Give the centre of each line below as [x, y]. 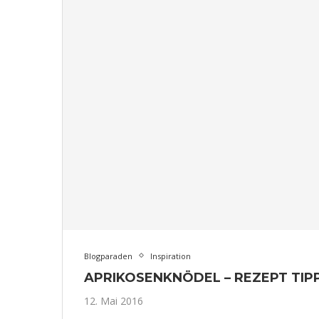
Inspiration [171, 256]
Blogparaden [108, 256]
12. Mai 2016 [114, 300]
